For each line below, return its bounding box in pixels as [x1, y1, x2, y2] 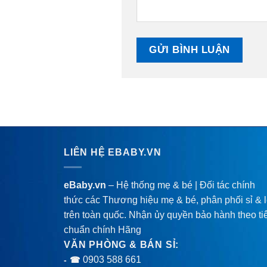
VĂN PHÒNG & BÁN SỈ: [64, 239, 179, 250]
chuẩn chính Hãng [64, 224, 141, 235]
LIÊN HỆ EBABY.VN [64, 147, 162, 157]
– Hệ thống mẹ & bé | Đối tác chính [106, 179, 255, 190]
